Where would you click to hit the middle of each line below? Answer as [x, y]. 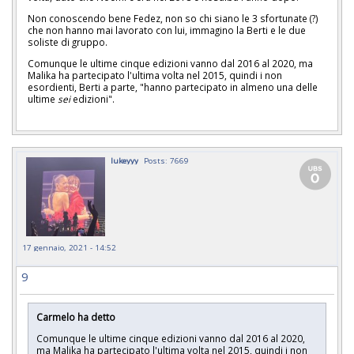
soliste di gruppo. [68, 41]
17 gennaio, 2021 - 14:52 [69, 248]
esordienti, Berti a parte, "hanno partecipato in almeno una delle [173, 87]
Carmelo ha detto [76, 317]
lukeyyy [124, 161]
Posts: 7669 [166, 161]
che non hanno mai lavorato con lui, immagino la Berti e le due [167, 30]
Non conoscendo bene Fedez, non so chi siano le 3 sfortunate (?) [173, 18]
